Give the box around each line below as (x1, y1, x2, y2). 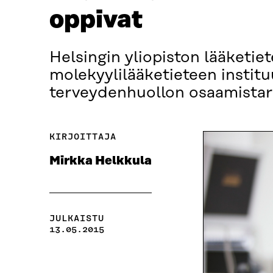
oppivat (49, 7, 143, 34)
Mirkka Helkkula (49, 154, 152, 168)
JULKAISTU (49, 213, 104, 224)
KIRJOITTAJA (49, 131, 116, 143)
